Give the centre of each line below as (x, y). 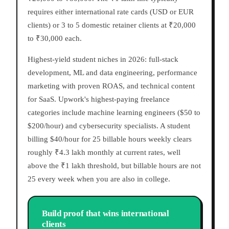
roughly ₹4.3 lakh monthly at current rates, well (104, 153)
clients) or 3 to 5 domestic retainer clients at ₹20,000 (112, 25)
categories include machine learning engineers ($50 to (114, 113)
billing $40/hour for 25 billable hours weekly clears (110, 139)
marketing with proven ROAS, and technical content (111, 86)
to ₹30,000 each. (55, 39)
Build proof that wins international (106, 214)
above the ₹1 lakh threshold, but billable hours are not (114, 166)
